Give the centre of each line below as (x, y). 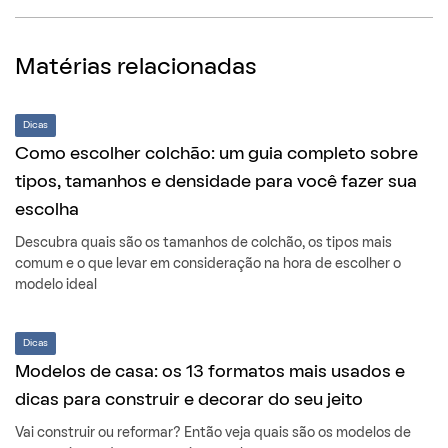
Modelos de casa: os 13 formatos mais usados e (210, 373)
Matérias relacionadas (136, 68)
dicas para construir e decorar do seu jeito (189, 401)
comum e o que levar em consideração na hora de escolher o (208, 265)
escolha (47, 211)
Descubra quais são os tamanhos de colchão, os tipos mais (203, 244)
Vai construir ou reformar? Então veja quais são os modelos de (213, 434)
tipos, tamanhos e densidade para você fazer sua (216, 183)
